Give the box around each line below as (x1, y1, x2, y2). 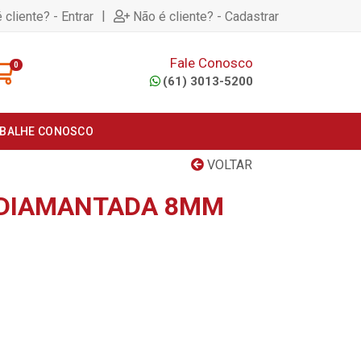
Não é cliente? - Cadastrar (133, 8, 279, 24)
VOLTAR (204, 157, 252, 172)
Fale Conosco (170, 54, 253, 71)
